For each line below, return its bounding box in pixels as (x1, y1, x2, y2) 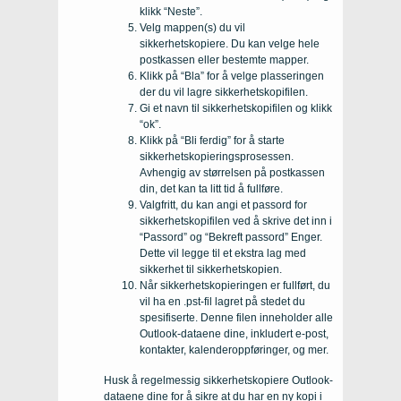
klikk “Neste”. (140, 4, 202, 18)
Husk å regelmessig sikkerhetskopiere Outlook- (104, 373, 333, 387)
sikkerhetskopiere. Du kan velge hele (140, 37, 320, 50)
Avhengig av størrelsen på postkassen (140, 166, 325, 179)
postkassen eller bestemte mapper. (140, 53, 309, 66)
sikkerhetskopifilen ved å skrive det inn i (140, 214, 332, 227)
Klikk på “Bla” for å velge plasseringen (140, 69, 324, 82)
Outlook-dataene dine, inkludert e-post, (140, 327, 328, 340)
